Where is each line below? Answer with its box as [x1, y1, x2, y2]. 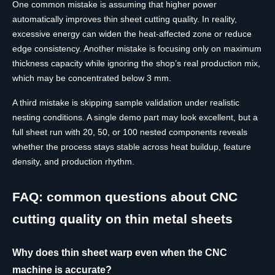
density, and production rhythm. [12, 157, 134, 167]
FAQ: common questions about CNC [12, 190, 238, 204]
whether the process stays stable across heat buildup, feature [12, 142, 251, 152]
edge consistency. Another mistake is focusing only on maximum [12, 44, 261, 54]
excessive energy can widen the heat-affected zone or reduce [12, 29, 252, 39]
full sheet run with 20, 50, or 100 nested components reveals [12, 127, 247, 137]
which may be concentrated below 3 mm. [12, 73, 171, 83]
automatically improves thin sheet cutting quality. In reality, [12, 14, 237, 25]
